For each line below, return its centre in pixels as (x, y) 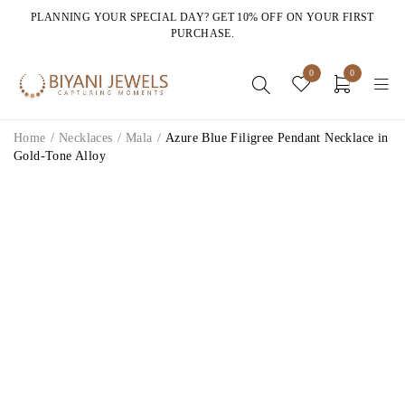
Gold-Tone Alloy (60, 156)
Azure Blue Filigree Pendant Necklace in (277, 138)
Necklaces (86, 138)
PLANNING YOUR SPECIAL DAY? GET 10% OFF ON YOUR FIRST (202, 17)
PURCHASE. (202, 33)
